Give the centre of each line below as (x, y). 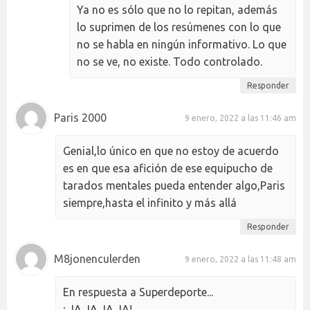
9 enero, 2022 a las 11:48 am (240, 259)
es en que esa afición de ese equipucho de (168, 168)
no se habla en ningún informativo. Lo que (182, 45)
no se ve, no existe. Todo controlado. (170, 62)
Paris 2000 (80, 117)
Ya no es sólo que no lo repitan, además (177, 10)
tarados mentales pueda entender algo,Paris (174, 186)
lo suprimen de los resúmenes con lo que (179, 27)
